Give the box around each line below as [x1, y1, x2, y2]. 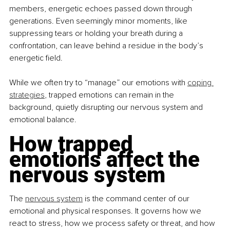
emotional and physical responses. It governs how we [9, 206, 203, 217]
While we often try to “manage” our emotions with [9, 78, 187, 88]
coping [187, 78, 214, 88]
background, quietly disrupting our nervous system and [9, 102, 205, 113]
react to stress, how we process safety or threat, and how [9, 218, 217, 229]
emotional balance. [9, 114, 76, 125]
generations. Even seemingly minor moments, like [9, 16, 189, 27]
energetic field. [9, 53, 63, 64]
